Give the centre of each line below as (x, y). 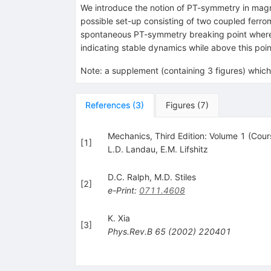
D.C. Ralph (128, 177)
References (107, 105)
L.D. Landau (131, 149)
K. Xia (119, 218)
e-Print (121, 190)
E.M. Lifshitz (184, 149)
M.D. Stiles (175, 177)
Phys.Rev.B (130, 231)
